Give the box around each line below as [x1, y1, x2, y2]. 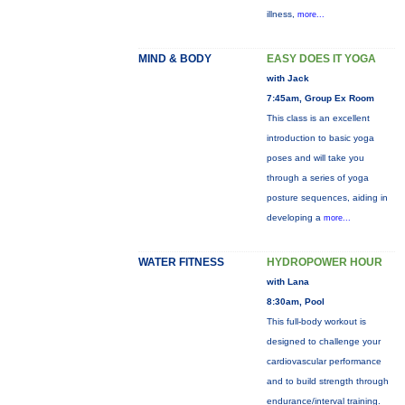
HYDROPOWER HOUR [266, 256, 382, 268]
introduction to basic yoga [266, 133, 374, 143]
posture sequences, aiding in [266, 193, 388, 202]
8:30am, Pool [266, 297, 325, 306]
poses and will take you [266, 153, 364, 163]
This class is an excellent [266, 113, 370, 123]
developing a [266, 212, 324, 222]
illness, [266, 9, 297, 19]
